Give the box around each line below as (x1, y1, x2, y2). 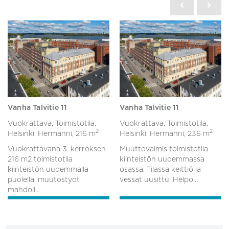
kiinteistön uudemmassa (120, 155, 204, 163)
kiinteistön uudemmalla (8, 166, 88, 173)
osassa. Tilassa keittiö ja (120, 166, 201, 173)
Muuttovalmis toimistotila (120, 145, 208, 153)
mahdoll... (8, 186, 40, 194)
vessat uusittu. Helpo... (120, 176, 198, 184)
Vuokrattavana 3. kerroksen (8, 145, 106, 153)
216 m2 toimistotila (8, 155, 73, 163)
